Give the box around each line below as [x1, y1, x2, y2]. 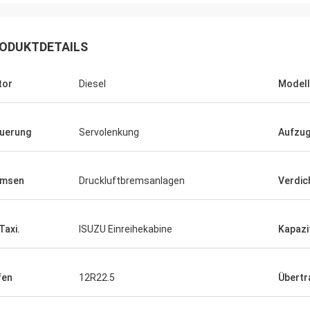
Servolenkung [79, 127, 139, 138]
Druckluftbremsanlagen [79, 175, 185, 186]
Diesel [79, 78, 106, 89]
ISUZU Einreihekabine [79, 224, 172, 235]
